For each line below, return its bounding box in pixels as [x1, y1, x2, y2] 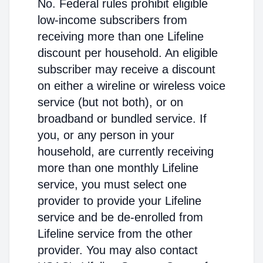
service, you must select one [38, 178, 187, 191]
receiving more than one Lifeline [38, 30, 204, 43]
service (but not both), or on [38, 96, 183, 109]
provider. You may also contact [38, 244, 198, 257]
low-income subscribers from [38, 14, 187, 26]
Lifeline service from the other [38, 227, 193, 240]
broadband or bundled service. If [38, 112, 207, 125]
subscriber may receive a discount [38, 63, 215, 76]
